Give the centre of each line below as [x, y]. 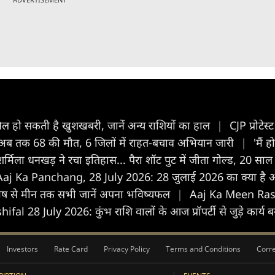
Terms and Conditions [203, 249]
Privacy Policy [127, 249]
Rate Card [71, 249]
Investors [22, 249]
